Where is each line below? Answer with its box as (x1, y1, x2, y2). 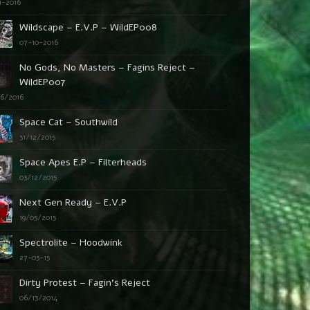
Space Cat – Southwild (19, 116, 118, 129)
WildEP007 (19, 75, 66, 89)
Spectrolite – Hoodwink (19, 236, 123, 249)
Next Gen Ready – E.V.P (19, 196, 127, 209)
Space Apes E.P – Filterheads (19, 156, 147, 169)
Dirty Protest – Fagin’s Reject (19, 276, 151, 289)
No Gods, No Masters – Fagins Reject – (19, 61, 196, 74)
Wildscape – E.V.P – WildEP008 (19, 21, 158, 34)
